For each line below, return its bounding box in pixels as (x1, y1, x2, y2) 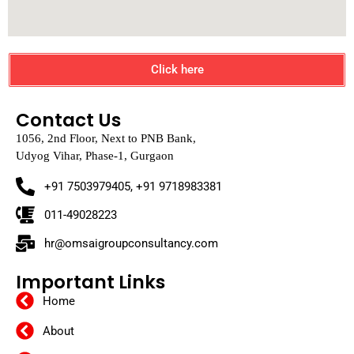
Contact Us (16, 107, 121, 134)
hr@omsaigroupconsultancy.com (44, 236, 218, 251)
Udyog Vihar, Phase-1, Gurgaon (16, 149, 174, 163)
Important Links (16, 269, 165, 296)
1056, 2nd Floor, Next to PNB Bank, (16, 132, 196, 145)
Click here (150, 62, 204, 77)
